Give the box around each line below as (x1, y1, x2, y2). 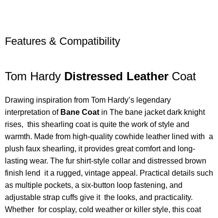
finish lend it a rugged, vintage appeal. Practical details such (5, 169, 214, 178)
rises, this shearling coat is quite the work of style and (5, 120, 190, 129)
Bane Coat (60, 108, 100, 117)
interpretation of (5, 108, 61, 117)
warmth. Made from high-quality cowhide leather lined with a (5, 132, 214, 141)
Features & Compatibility (5, 35, 121, 48)
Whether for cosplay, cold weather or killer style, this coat (5, 205, 201, 214)
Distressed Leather (64, 70, 172, 83)
